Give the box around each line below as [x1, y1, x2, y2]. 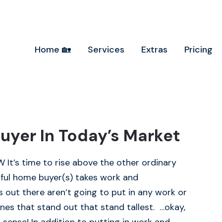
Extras [141, 44, 167, 55]
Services [88, 44, 124, 55]
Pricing [184, 44, 213, 55]
